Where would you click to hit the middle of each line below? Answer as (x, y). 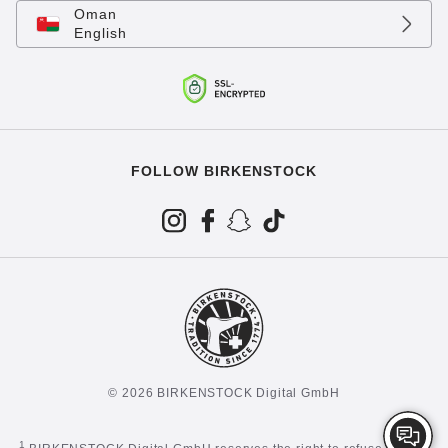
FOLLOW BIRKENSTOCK (224, 171)
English (100, 33)
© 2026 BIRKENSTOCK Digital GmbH (224, 393)
